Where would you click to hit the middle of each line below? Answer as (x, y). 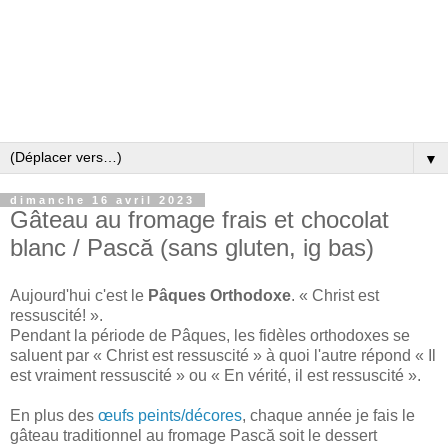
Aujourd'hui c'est (68, 295)
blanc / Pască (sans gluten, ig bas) (192, 248)
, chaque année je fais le (328, 415)
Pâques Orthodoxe (217, 295)
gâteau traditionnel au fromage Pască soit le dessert (193, 435)
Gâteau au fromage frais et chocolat (199, 220)
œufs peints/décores (170, 415)
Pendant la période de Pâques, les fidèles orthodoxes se (210, 335)
